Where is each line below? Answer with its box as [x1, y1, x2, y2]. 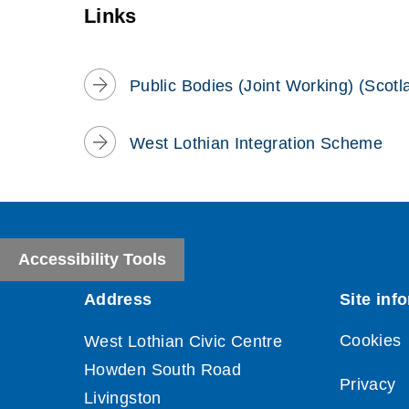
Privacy [340, 376, 396, 393]
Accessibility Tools [18, 251, 166, 268]
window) [101, 2, 164, 19]
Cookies [340, 332, 402, 350]
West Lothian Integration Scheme [130, 135, 383, 152]
